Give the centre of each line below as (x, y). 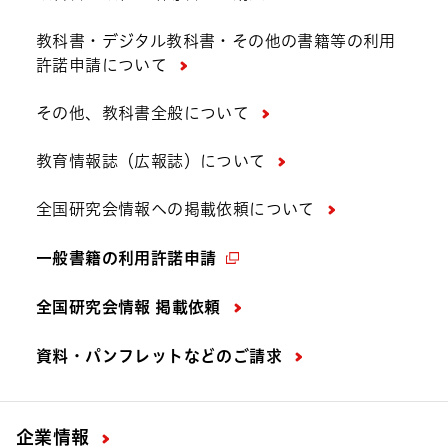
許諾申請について (102, 64)
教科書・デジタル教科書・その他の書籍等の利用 (216, 40)
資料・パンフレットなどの (134, 355)
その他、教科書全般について (143, 112)
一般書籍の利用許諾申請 (126, 257)
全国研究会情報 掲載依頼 (128, 306)
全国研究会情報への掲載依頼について (175, 208)
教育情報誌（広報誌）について (151, 160)
